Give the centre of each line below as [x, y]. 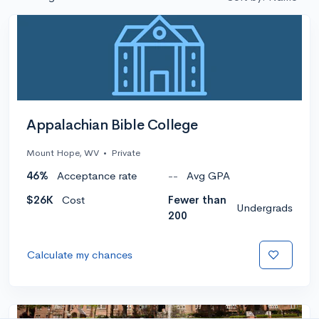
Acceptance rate [97, 175]
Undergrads [265, 207]
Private [126, 152]
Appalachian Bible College [112, 125]
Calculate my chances [80, 254]
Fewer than [197, 199]
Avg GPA [208, 175]
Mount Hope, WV [63, 152]
